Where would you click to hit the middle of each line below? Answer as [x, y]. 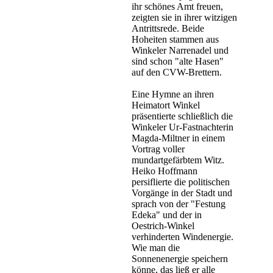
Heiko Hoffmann [165, 171]
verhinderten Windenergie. [183, 237]
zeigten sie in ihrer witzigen [184, 18]
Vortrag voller [158, 149]
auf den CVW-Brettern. [177, 73]
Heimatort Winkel [166, 105]
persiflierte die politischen [181, 182]
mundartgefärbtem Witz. [178, 160]
